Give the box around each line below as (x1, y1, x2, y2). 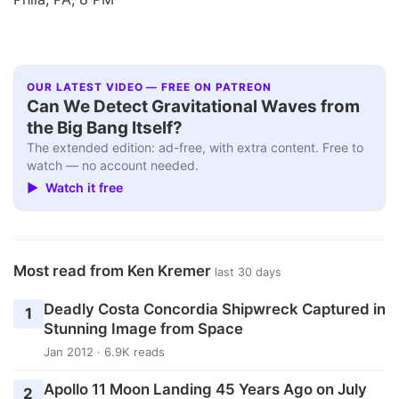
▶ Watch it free (27, 179, 124, 195)
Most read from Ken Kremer (13, 261, 215, 280)
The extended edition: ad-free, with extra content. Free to (27, 140, 364, 156)
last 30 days (215, 265, 281, 279)
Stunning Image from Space (43, 319, 243, 338)
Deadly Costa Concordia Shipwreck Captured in (43, 299, 386, 318)
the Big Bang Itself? (27, 118, 183, 139)
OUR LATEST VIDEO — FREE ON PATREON (27, 81, 272, 94)
